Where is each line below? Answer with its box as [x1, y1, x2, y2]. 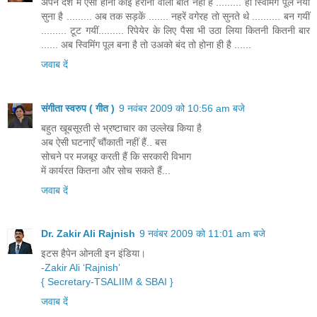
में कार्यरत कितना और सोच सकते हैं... [41, 164, 171, 176]
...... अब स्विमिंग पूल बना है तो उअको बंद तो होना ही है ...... [41, 38, 251, 50]
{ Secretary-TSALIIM [41, 276, 136, 288]
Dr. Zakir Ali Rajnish [41, 228, 135, 240]
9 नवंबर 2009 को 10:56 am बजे [119, 102, 245, 114]
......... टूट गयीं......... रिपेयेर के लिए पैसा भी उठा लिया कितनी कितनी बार [41, 24, 310, 36]
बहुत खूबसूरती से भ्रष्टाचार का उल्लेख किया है [41, 122, 202, 134]
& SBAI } [136, 276, 173, 288]
